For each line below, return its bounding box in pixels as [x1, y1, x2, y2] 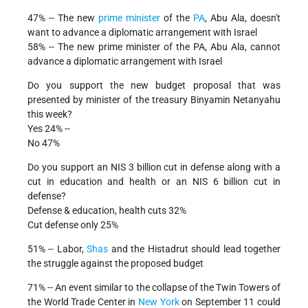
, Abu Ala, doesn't [205, 12, 280, 24]
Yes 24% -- [27, 123, 70, 135]
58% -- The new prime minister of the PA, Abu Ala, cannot [27, 41, 280, 53]
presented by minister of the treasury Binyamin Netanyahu [27, 94, 280, 106]
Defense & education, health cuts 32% [27, 205, 186, 217]
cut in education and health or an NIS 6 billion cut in [27, 176, 280, 188]
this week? [27, 109, 72, 120]
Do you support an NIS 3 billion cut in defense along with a [27, 162, 280, 173]
